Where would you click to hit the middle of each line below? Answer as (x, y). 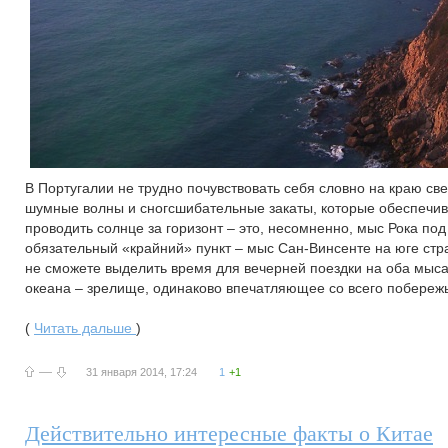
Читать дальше (85, 328)
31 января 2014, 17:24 (141, 372)
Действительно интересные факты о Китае (229, 433)
